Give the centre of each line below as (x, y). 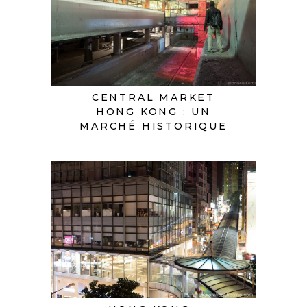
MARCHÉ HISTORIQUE (153, 126)
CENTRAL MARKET (153, 97)
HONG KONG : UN (153, 111)
